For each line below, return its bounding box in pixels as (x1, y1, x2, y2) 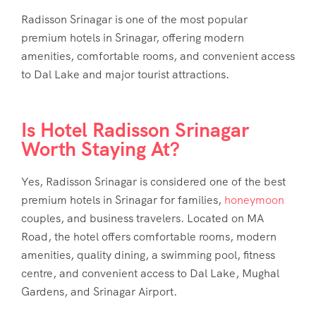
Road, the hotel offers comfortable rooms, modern (21, 229, 276, 245)
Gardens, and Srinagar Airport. (21, 284, 177, 300)
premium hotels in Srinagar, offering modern (21, 30, 244, 46)
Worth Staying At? (21, 136, 180, 162)
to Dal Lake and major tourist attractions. (21, 67, 229, 83)
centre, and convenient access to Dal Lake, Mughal (21, 266, 279, 281)
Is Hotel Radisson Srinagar (21, 117, 249, 143)
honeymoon (224, 193, 284, 208)
